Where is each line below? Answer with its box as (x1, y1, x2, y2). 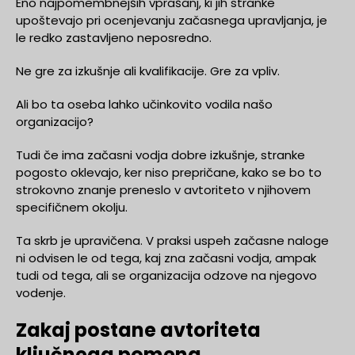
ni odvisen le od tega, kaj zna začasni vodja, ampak (16, 249, 316, 266)
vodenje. (16, 284, 66, 301)
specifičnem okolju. (16, 198, 128, 216)
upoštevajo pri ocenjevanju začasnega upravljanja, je (16, 11, 327, 29)
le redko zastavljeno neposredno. (16, 29, 212, 46)
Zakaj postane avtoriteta (16, 316, 261, 343)
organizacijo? (16, 113, 94, 130)
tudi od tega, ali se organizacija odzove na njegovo (16, 266, 317, 284)
